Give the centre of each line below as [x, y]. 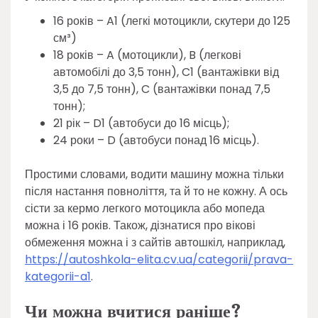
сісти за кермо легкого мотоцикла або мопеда [145, 208]
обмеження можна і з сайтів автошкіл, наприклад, [155, 242]
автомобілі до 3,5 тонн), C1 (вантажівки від [166, 72]
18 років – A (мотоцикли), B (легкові [147, 55]
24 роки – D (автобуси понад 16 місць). [156, 140]
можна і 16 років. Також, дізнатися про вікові [140, 225]
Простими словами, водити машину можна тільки [154, 174]
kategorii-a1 [58, 276]
